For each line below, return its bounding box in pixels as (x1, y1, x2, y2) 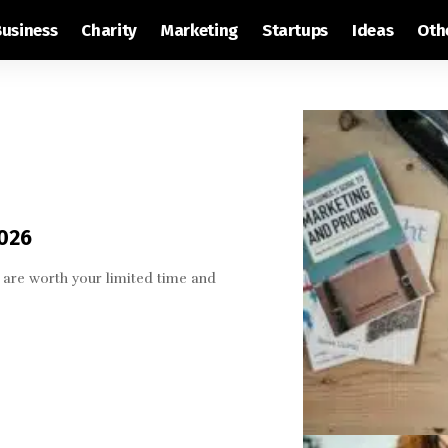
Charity (81, 19, 137, 41)
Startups (261, 19, 329, 41)
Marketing (160, 19, 238, 41)
